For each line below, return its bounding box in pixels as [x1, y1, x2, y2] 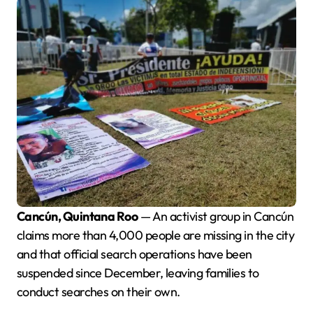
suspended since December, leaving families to [17, 265, 259, 281]
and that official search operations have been [17, 246, 252, 262]
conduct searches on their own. [17, 284, 180, 300]
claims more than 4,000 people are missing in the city [17, 227, 295, 243]
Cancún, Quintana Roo [24, 208, 138, 224]
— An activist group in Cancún [138, 208, 294, 224]
